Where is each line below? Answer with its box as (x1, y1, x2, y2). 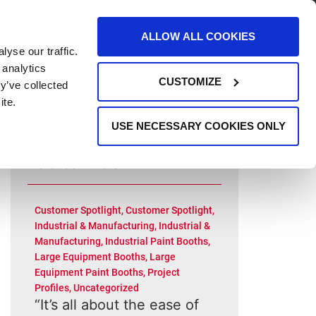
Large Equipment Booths (34, 251, 145, 262)
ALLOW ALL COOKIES (141, 30, 255, 42)
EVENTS (60, 10, 96, 22)
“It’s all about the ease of (34, 296, 199, 313)
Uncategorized (73, 282, 139, 293)
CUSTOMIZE (159, 75, 222, 87)
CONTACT (195, 10, 238, 22)
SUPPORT (124, 10, 166, 22)
